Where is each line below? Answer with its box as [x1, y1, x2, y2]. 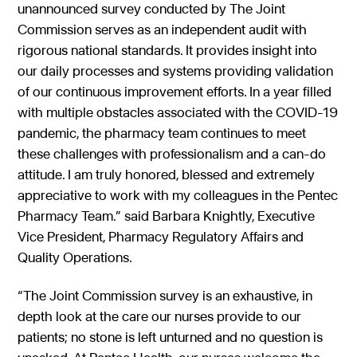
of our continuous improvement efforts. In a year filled [18, 82, 332, 100]
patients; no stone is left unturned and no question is [18, 328, 324, 346]
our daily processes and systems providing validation [18, 61, 334, 79]
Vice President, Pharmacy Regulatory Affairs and [18, 227, 304, 245]
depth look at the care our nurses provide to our [18, 308, 302, 325]
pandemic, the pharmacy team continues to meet [18, 124, 307, 141]
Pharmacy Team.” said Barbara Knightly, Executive [18, 206, 316, 224]
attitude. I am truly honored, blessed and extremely [18, 165, 316, 182]
